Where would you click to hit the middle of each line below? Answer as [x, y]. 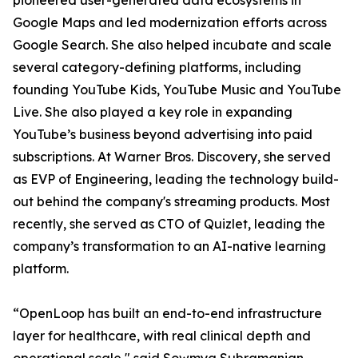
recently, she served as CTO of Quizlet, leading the [169, 224]
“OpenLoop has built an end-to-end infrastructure [167, 314]
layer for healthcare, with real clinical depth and [162, 336]
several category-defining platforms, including [157, 68]
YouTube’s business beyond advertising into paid [163, 135]
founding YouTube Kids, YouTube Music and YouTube [177, 90]
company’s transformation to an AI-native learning [169, 247]
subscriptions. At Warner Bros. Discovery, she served [172, 157]
